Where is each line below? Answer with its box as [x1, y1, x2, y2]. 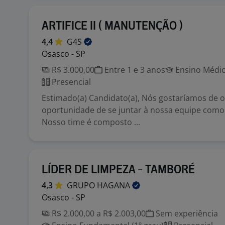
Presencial [50, 76, 91, 87]
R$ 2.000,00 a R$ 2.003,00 [50, 208, 146, 219]
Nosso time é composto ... [42, 117, 140, 128]
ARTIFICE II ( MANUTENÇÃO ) [42, 21, 183, 32]
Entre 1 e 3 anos [102, 64, 165, 75]
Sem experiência [154, 208, 218, 219]
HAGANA [97, 180, 132, 191]
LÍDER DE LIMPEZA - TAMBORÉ [42, 164, 195, 176]
